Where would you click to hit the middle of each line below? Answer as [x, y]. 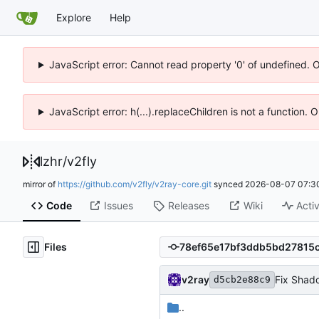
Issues [118, 206]
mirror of [40, 184]
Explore [74, 17]
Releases [188, 206]
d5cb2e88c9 [242, 279]
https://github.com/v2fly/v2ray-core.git [135, 184]
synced [228, 184]
